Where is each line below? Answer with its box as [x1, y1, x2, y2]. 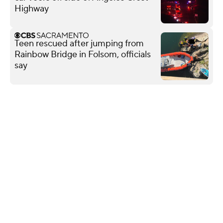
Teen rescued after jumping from [14, 37, 144, 49]
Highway [14, 2, 49, 14]
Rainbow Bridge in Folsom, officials [14, 48, 151, 60]
